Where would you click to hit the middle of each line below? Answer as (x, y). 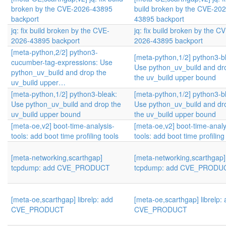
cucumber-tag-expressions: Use (62, 62)
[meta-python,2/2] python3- (54, 52)
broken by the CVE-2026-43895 (62, 9)
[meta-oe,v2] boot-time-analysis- (63, 126)
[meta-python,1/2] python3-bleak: (64, 94)
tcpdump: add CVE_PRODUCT (61, 167)
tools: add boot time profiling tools (65, 136)
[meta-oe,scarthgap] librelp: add (62, 199)
